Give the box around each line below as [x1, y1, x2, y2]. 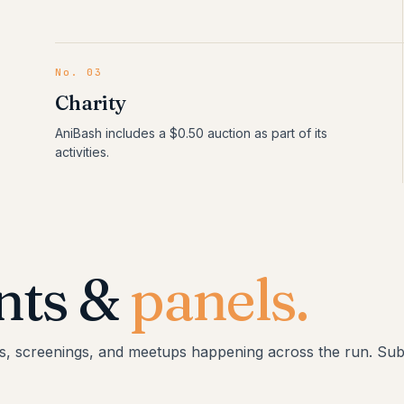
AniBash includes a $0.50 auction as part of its [55, 125, 328, 141]
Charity [55, 90, 126, 115]
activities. [55, 144, 110, 160]
